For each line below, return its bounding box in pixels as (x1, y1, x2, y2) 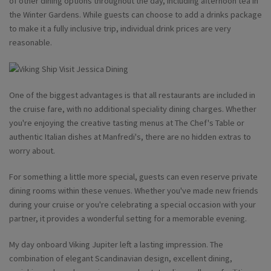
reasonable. (9, 37, 52, 48)
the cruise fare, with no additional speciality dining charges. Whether (9, 103, 256, 115)
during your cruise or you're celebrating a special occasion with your (9, 199, 256, 211)
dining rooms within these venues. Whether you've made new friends (9, 185, 258, 197)
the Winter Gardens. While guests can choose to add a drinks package (9, 9, 262, 21)
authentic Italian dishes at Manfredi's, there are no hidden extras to (9, 131, 251, 143)
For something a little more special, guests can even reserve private (9, 171, 258, 183)
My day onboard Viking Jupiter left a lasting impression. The (9, 239, 223, 250)
